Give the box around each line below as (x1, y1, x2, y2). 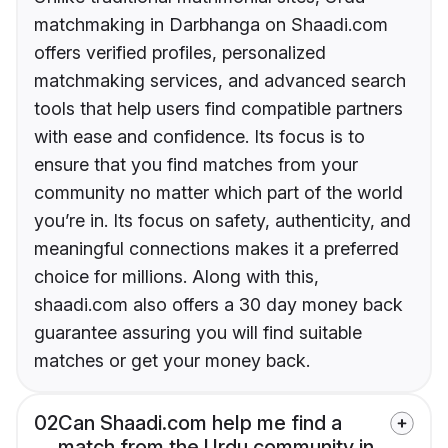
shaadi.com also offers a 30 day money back (34, 294, 403, 316)
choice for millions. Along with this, (34, 266, 319, 288)
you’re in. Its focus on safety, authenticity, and (34, 210, 411, 232)
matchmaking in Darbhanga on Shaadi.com (34, 14, 388, 36)
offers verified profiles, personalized (34, 42, 326, 64)
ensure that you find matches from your (34, 154, 358, 176)
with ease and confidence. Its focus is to (34, 126, 365, 148)
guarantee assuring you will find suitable (34, 322, 362, 344)
